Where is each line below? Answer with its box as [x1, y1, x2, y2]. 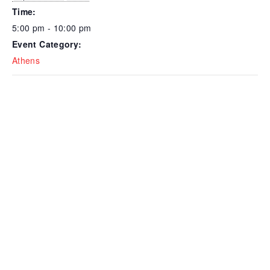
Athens [12, 54, 40, 66]
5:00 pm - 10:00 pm [12, 21, 92, 34]
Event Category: [12, 37, 82, 50]
